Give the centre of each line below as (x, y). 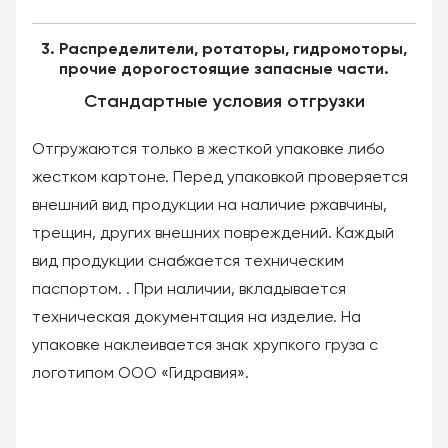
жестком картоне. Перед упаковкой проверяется (220, 177)
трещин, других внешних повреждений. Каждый (213, 233)
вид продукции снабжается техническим (188, 261)
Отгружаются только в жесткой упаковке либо (208, 149)
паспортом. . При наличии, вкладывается (189, 289)
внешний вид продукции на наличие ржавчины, (209, 205)
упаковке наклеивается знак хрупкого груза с (205, 345)
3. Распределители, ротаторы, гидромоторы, (224, 49)
